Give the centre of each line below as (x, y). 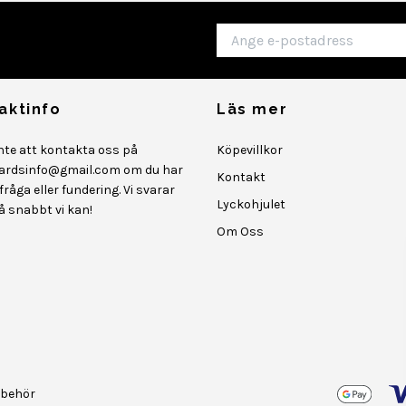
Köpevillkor (250, 150)
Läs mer (252, 109)
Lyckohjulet (251, 204)
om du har (152, 170)
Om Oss (240, 232)
